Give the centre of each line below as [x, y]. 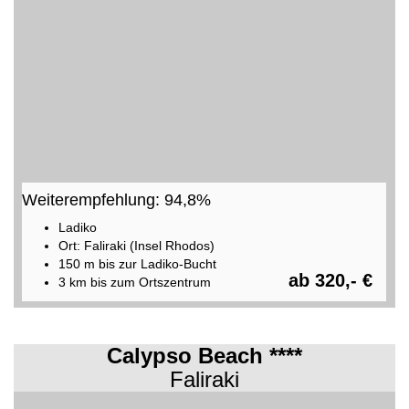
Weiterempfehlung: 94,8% [116, 199]
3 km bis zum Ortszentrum [134, 282]
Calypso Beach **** [204, 356]
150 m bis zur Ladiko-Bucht [137, 263]
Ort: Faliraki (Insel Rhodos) [136, 245]
